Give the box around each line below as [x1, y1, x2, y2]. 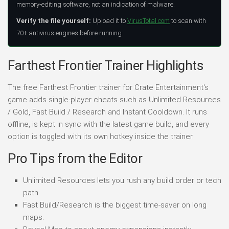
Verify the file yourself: [16, 16, 91, 25]
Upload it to [91, 16, 127, 25]
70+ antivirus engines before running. [16, 29, 123, 37]
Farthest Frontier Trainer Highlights [8, 57, 203, 73]
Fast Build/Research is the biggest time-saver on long [23, 200, 207, 210]
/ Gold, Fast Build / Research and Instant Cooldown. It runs [8, 107, 207, 117]
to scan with [170, 16, 206, 25]
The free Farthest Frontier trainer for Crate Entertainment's [8, 82, 209, 92]
